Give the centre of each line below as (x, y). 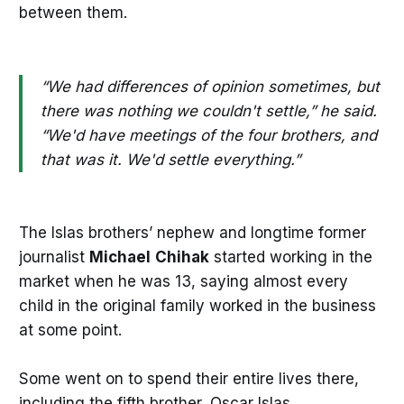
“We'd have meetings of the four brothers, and (208, 135)
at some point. (70, 330)
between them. (73, 13)
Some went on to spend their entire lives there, (188, 379)
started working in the (290, 257)
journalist (54, 257)
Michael (119, 257)
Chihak (182, 257)
